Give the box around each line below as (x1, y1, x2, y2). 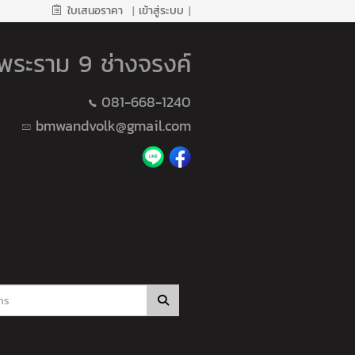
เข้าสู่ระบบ (139, 2, 184, 19)
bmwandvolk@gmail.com (35, 114, 191, 136)
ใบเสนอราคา (67, 2, 123, 19)
